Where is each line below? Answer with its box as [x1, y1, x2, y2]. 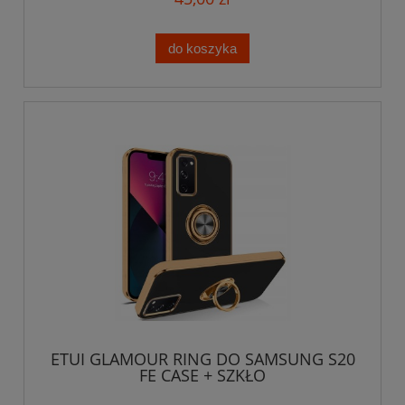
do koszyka [168, 40, 237, 56]
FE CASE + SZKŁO [139, 364, 266, 387]
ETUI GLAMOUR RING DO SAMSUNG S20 [50, 348, 355, 371]
